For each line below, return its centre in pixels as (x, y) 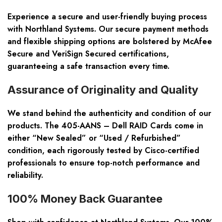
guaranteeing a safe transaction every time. (88, 66)
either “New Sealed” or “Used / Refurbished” (94, 138)
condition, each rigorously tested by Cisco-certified (103, 151)
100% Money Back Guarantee (85, 199)
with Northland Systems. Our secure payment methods (108, 29)
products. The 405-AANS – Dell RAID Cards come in (105, 126)
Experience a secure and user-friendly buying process (107, 17)
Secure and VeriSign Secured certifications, (88, 54)
